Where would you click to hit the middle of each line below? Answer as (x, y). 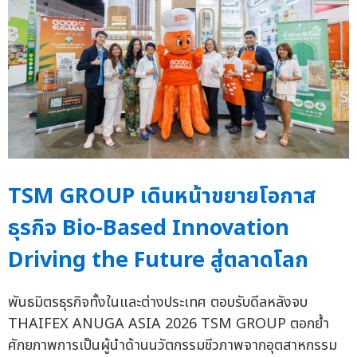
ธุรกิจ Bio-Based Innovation (149, 228)
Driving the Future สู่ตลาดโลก (158, 260)
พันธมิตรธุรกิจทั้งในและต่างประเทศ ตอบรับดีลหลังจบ (158, 302)
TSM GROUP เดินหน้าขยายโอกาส (162, 196)
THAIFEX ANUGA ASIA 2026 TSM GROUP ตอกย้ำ (169, 324)
